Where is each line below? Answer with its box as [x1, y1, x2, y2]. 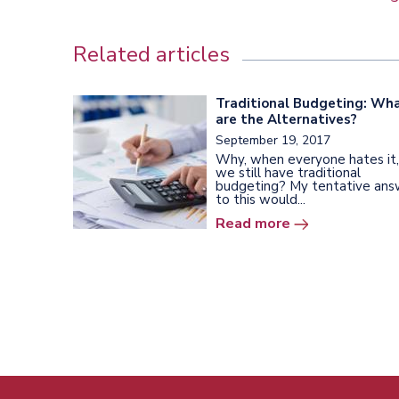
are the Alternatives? [216, 110, 357, 128]
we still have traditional [216, 163, 361, 182]
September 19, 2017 [216, 131, 330, 149]
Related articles [73, 39, 230, 69]
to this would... [216, 190, 305, 208]
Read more [216, 213, 290, 233]
